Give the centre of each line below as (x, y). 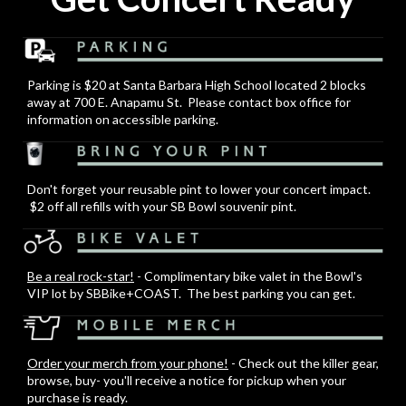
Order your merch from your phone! (128, 363)
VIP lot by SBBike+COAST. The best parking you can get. (194, 293)
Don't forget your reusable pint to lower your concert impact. (199, 189)
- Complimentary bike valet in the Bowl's (248, 276)
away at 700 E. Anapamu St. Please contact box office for (189, 102)
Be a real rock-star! (81, 276)
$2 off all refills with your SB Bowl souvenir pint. (162, 206)
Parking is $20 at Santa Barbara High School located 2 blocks (197, 85)
